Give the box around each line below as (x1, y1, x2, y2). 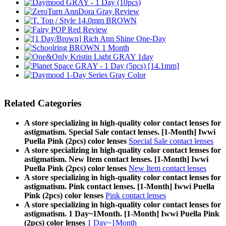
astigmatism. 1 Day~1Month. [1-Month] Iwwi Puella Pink (24, 209, 219, 218)
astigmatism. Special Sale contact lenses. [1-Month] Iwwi (24, 127, 215, 136)
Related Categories (4, 98, 81, 109)
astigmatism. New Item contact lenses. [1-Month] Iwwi (24, 154, 208, 163)
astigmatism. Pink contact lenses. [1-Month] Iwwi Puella (24, 182, 214, 191)
